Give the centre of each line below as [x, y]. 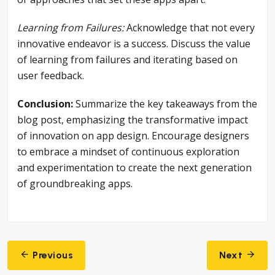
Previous [51, 255]
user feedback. [51, 76]
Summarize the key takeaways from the [165, 104]
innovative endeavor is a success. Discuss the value [134, 44]
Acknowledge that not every [189, 28]
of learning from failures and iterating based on [127, 60]
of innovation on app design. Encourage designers [133, 136]
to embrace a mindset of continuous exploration [128, 152]
